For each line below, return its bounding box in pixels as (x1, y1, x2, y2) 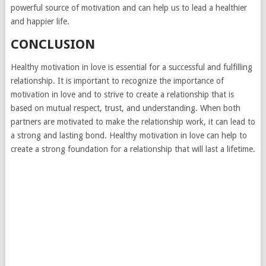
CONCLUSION (10, 37, 95, 52)
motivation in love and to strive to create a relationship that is (10, 90, 234, 100)
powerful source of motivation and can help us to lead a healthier (10, 3, 247, 13)
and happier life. (10, 17, 69, 27)
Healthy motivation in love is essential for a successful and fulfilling (10, 62, 252, 72)
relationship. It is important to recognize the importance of (10, 76, 224, 86)
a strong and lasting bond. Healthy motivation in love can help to (10, 131, 247, 141)
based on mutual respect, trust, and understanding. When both (10, 103, 240, 113)
